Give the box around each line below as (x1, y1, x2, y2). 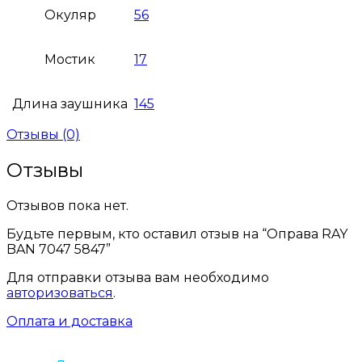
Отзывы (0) (6, 126, 80, 142)
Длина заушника (12, 95, 128, 112)
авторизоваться (6, 284, 113, 301)
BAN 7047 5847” (6, 241, 111, 257)
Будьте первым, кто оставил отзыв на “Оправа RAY (6, 225, 347, 242)
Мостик (44, 51, 95, 67)
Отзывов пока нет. (6, 197, 128, 213)
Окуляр (44, 6, 96, 23)
